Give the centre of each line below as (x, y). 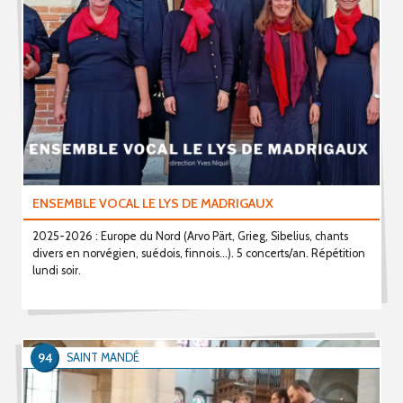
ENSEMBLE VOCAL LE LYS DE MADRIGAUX (152, 203)
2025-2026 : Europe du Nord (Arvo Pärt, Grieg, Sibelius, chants (190, 236)
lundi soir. (56, 270)
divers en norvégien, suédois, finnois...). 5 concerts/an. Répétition (198, 253)
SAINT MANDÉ (103, 358)
